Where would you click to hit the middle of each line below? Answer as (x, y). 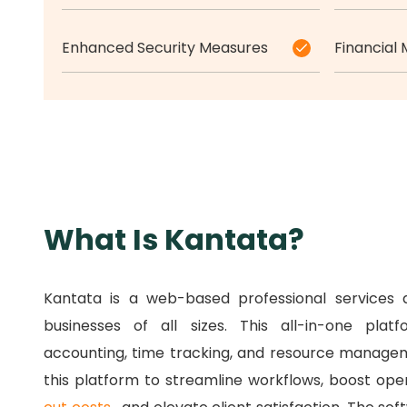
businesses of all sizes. (142, 326)
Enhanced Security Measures (165, 48)
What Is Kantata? (174, 240)
